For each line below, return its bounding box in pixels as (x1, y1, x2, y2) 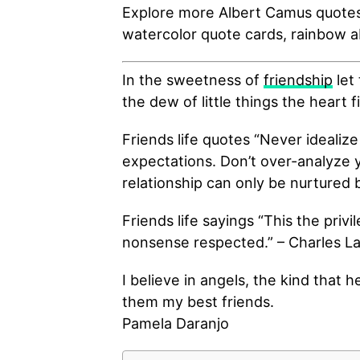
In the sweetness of (122, 72, 264, 88)
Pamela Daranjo (122, 315, 229, 332)
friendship (264, 72, 333, 88)
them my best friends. (122, 293, 274, 310)
